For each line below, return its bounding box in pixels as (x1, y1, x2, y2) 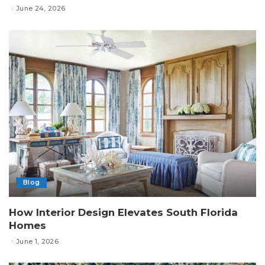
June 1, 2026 (16, 237, 59, 245)
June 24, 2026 (16, 4, 66, 13)
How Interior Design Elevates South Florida (9, 206, 238, 219)
